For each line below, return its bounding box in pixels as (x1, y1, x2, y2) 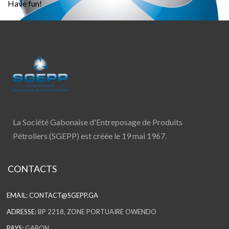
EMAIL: (7, 191, 28, 199)
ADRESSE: (7, 207, 37, 216)
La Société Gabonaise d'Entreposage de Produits (13, 117, 182, 127)
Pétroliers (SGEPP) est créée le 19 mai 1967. (13, 130, 167, 141)
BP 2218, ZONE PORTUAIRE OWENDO (36, 207, 157, 216)
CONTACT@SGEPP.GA (29, 191, 99, 199)
